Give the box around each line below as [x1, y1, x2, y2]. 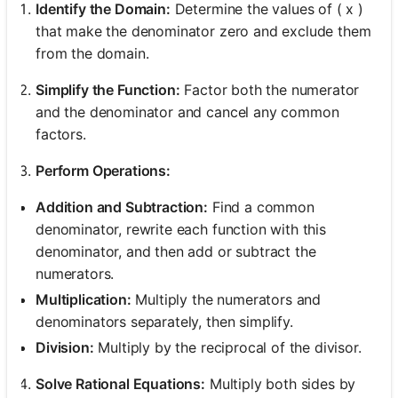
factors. [36, 124, 86, 143]
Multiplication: [36, 290, 131, 308]
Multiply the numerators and [131, 290, 322, 308]
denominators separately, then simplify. [36, 312, 293, 330]
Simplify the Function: [36, 80, 180, 99]
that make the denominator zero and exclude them [36, 21, 371, 40]
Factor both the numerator [179, 80, 360, 99]
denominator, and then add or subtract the [36, 242, 316, 260]
